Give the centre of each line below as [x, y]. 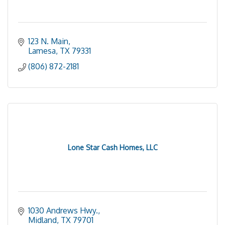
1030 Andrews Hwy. [63, 210]
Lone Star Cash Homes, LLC [113, 147]
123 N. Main [48, 41]
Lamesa [42, 51]
